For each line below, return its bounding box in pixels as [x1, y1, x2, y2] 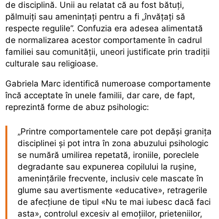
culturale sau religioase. [5, 59, 99, 69]
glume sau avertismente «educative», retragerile [18, 185, 208, 195]
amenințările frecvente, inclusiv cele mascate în [18, 173, 204, 183]
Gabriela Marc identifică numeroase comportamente [5, 79, 211, 89]
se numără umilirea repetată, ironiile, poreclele [18, 150, 199, 160]
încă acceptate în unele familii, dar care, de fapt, [5, 90, 196, 101]
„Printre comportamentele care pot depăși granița [18, 126, 212, 136]
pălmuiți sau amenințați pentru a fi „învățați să [5, 12, 186, 22]
